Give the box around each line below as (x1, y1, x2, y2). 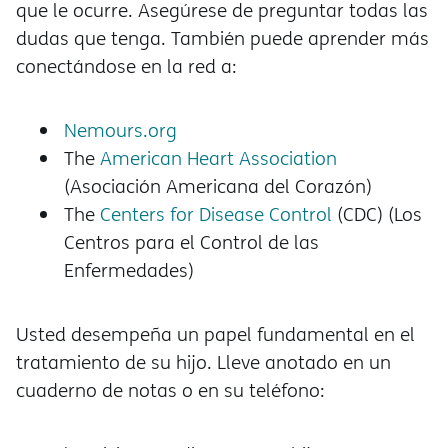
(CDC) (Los (332, 201, 422, 228)
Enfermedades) (64, 257, 194, 284)
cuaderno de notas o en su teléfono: (16, 377, 330, 404)
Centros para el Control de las (64, 229, 319, 256)
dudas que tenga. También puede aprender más (16, 25, 429, 52)
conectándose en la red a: (16, 53, 237, 80)
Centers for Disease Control (100, 201, 332, 228)
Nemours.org (64, 117, 177, 144)
